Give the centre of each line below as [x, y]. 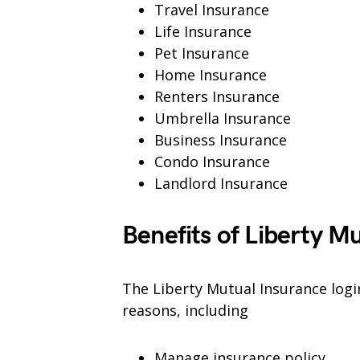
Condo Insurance [212, 162]
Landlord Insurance [221, 184]
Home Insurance [211, 75]
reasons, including [185, 311]
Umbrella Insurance [223, 119]
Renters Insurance [217, 97]
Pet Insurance [202, 53]
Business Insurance [221, 140]
